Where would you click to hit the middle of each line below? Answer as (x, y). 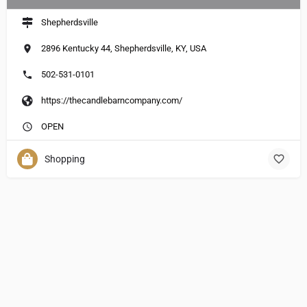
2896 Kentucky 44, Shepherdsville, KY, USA (124, 48)
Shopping (65, 159)
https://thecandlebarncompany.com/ (112, 100)
